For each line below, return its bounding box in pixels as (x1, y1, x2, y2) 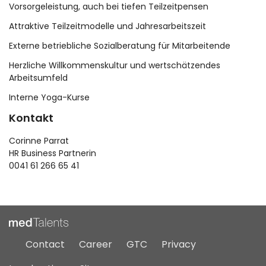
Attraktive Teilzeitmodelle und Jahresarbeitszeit (9, 20, 206, 33)
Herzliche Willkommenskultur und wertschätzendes (9, 59, 220, 72)
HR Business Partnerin (9, 147, 96, 160)
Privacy (161, 237, 196, 252)
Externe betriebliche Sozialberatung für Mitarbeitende (9, 40, 230, 52)
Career (79, 237, 112, 252)
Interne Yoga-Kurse (9, 91, 90, 104)
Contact (26, 237, 65, 252)
